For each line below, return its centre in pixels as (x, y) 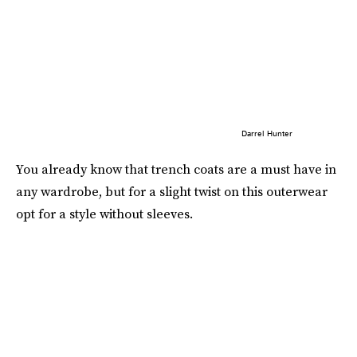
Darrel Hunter (267, 133)
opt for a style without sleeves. (104, 213)
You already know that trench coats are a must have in (176, 169)
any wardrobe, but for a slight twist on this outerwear (172, 191)
